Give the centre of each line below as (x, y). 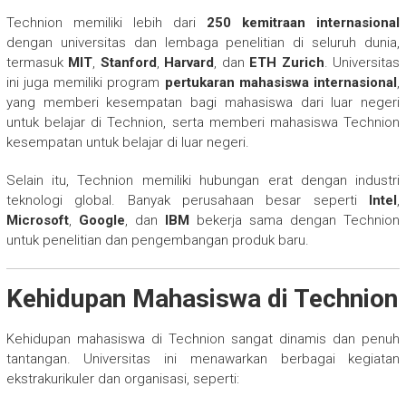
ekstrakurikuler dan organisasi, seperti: (122, 378)
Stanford (128, 62)
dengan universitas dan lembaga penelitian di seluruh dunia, (203, 42)
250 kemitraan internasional (304, 22)
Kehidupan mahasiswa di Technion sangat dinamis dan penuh (203, 338)
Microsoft (37, 220)
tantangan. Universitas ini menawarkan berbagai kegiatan (203, 358)
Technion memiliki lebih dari (106, 22)
